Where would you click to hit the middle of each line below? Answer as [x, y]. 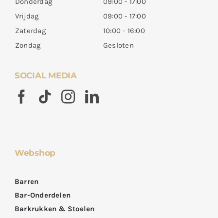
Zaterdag [30, 31]
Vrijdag [27, 16]
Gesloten [118, 45]
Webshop [35, 153]
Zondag [28, 45]
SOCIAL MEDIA [45, 76]
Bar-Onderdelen [43, 195]
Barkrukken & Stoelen [54, 209]
